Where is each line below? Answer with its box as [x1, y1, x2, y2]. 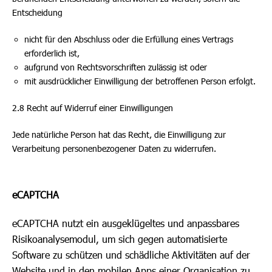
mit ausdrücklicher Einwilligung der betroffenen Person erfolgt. [24, 76, 256, 86]
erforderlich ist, [24, 48, 80, 58]
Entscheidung [12, 7, 63, 18]
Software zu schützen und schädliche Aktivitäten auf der [12, 249, 250, 260]
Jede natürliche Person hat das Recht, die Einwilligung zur [12, 129, 226, 140]
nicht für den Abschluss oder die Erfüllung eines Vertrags [24, 34, 233, 44]
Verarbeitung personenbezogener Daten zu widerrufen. [12, 143, 216, 154]
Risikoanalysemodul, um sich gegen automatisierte [12, 233, 227, 245]
